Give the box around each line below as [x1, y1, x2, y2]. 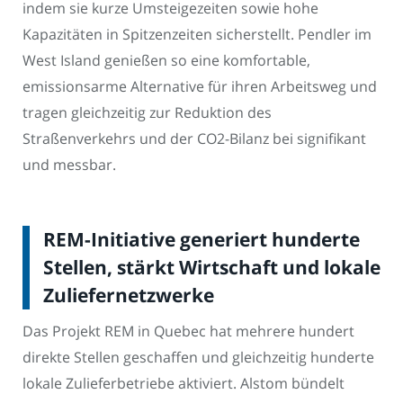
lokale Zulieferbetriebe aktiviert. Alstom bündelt [22, 373, 345, 394]
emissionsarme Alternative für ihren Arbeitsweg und [22, 76, 377, 97]
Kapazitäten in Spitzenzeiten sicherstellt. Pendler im [22, 24, 372, 45]
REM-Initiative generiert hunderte [43, 226, 360, 252]
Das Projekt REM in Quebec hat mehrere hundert [22, 321, 354, 342]
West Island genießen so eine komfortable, [22, 50, 310, 71]
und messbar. [22, 155, 116, 175]
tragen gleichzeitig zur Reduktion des [22, 103, 272, 123]
